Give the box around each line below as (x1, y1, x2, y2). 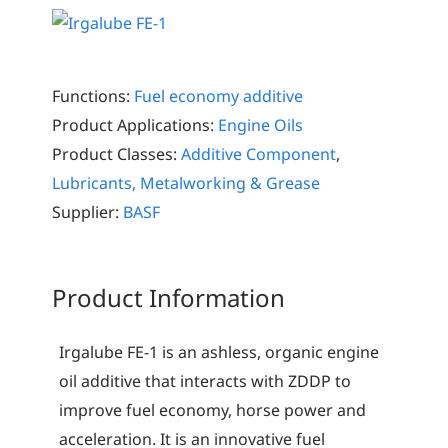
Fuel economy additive (134, 84, 304, 107)
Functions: (52, 84, 131, 107)
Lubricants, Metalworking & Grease (52, 171, 321, 194)
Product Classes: (52, 142, 178, 165)
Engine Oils (218, 113, 304, 136)
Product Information (52, 280, 286, 314)
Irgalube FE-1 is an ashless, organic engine (58, 340, 379, 363)
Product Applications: (52, 113, 215, 136)
